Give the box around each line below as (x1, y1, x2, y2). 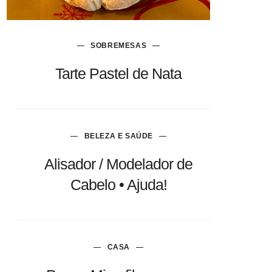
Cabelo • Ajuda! (70, 176, 167, 194)
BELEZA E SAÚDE (84, 132, 153, 141)
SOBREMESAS (90, 41, 147, 50)
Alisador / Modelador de (44, 155, 193, 173)
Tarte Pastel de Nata (55, 65, 182, 83)
